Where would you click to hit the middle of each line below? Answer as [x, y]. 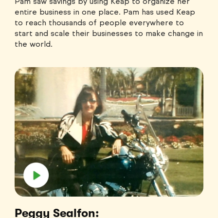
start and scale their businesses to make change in [109, 33]
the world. [34, 44]
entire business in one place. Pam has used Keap [105, 12]
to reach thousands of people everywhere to [99, 22]
